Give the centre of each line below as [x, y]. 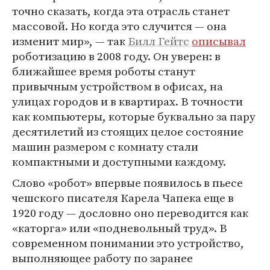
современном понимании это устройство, [128, 243]
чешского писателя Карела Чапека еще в [123, 198]
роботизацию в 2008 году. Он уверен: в [116, 56]
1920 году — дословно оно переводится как [130, 213]
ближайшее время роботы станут [104, 71]
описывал [219, 41]
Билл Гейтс [159, 41]
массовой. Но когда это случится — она [119, 26]
